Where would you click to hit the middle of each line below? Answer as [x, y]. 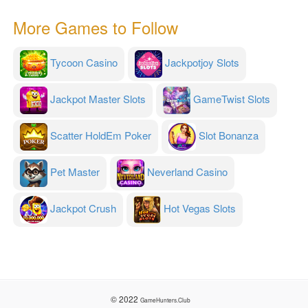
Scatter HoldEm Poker [101, 135]
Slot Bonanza [229, 135]
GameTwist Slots [232, 99]
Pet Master [75, 172]
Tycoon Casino [84, 63]
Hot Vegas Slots [200, 208]
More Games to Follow [96, 27]
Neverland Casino [187, 172]
